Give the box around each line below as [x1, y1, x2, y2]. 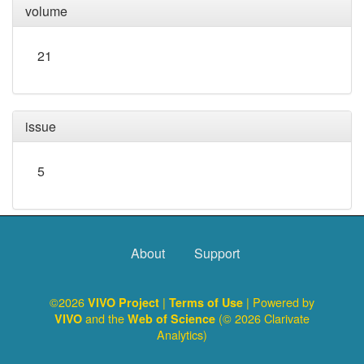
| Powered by [246, 293, 314, 310]
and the [82, 310, 128, 327]
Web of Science [128, 310, 215, 327]
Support [194, 243, 240, 262]
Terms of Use [169, 294, 246, 310]
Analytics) [157, 326, 207, 343]
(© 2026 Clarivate [215, 310, 310, 327]
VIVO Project [88, 294, 162, 310]
